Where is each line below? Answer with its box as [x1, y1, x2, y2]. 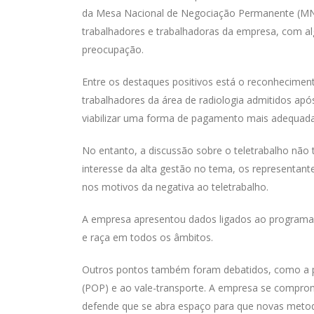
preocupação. [82, 43, 144, 57]
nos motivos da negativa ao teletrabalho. [82, 180, 271, 194]
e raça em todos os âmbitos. [82, 231, 216, 245]
